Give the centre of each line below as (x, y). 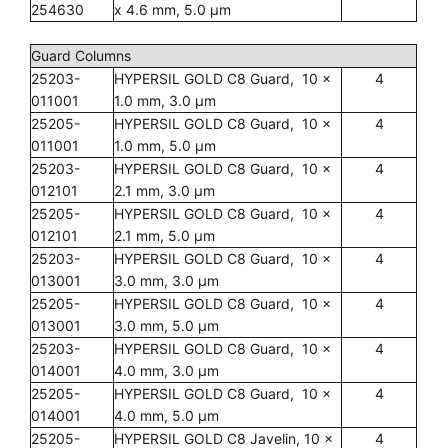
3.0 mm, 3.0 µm (166, 280)
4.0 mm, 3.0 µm (166, 370)
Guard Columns (81, 55)
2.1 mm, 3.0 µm (164, 190)
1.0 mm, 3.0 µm (165, 100)
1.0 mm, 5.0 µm (165, 145)
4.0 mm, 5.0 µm (166, 415)
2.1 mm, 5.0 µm (164, 235)
